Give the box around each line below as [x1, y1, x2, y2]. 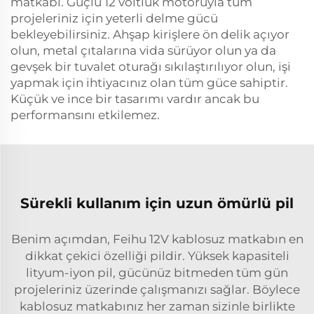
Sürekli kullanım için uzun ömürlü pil [20, 195, 294, 212]
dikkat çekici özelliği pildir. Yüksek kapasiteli [25, 249, 289, 263]
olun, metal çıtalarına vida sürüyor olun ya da [11, 43, 276, 57]
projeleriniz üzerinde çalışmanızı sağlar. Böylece [14, 282, 300, 296]
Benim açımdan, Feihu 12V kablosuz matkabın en [11, 232, 303, 246]
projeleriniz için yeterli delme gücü [11, 11, 218, 25]
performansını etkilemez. [11, 108, 160, 122]
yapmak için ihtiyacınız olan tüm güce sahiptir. [11, 76, 288, 90]
